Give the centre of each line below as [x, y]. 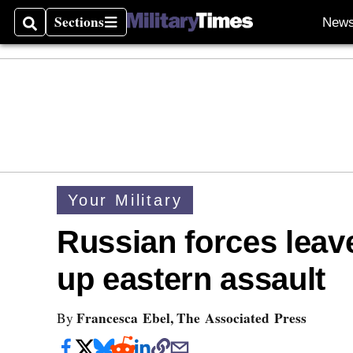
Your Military [125, 200]
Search [44, 32]
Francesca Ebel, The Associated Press [191, 318]
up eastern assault [191, 279]
